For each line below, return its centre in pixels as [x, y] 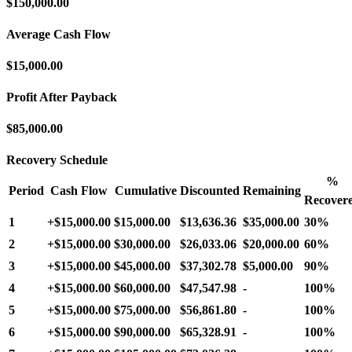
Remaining [272, 190]
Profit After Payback [62, 97]
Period [26, 190]
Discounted [210, 190]
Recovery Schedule [57, 159]
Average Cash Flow [59, 34]
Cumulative [145, 190]
